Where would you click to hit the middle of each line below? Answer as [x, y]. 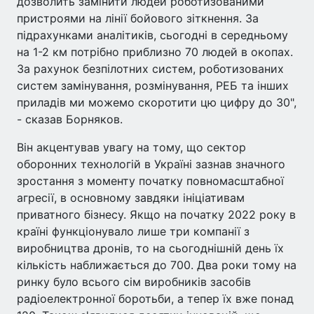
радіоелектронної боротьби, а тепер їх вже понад [155, 298]
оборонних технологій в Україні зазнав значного [151, 164]
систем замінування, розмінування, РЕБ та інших [153, 85]
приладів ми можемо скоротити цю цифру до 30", [157, 102]
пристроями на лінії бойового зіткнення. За [138, 18]
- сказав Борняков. [70, 119]
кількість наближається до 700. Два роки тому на [157, 265]
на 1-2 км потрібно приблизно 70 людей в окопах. [155, 52]
